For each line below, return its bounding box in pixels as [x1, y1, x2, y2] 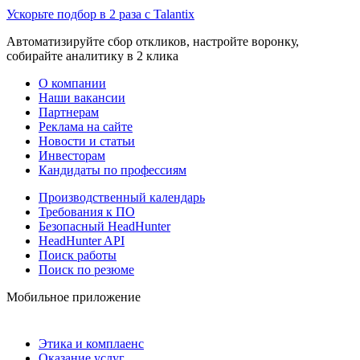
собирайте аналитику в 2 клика [6, 48, 178, 63]
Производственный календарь [39, 190, 205, 204]
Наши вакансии [39, 90, 125, 104]
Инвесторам [39, 148, 105, 162]
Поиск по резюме [39, 262, 134, 276]
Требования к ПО [39, 204, 135, 219]
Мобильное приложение [6, 289, 141, 304]
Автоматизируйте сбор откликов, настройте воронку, [6, 34, 299, 48]
